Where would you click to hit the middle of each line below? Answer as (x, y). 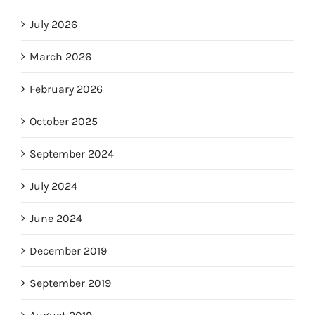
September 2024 (71, 154)
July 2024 (53, 186)
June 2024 (56, 219)
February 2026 (66, 89)
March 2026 (60, 57)
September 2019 (70, 283)
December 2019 (68, 251)
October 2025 (63, 122)
